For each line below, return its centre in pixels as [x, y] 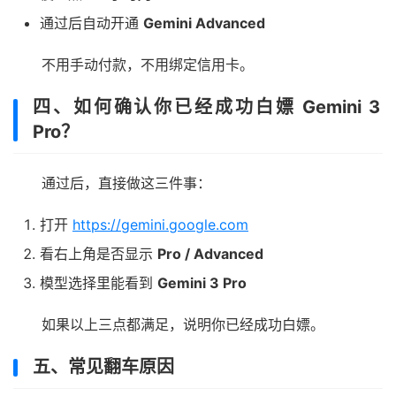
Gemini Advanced [204, 23]
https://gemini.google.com [160, 225]
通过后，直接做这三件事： [126, 183]
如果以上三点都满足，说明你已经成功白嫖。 [183, 325]
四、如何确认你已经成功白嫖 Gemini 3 [207, 107]
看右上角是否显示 [99, 254]
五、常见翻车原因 [103, 367]
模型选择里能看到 [99, 283]
